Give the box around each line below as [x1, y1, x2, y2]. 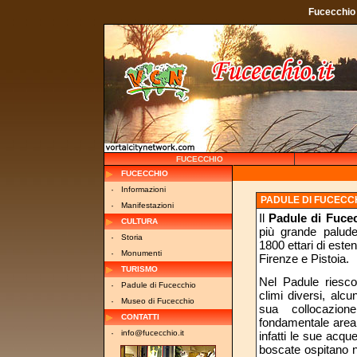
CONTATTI [121, 312, 159, 322]
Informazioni [121, 185, 166, 194]
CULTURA [121, 217, 158, 226]
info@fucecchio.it [121, 328, 184, 338]
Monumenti [121, 249, 162, 258]
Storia [121, 233, 143, 242]
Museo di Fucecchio [121, 296, 194, 306]
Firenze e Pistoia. [258, 252, 349, 266]
